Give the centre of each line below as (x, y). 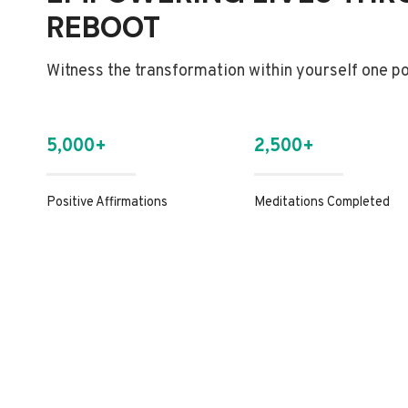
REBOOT (103, 27)
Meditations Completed (321, 202)
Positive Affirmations (107, 202)
